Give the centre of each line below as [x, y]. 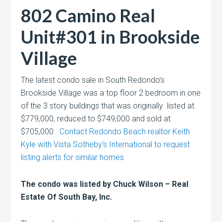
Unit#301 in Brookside [111, 37]
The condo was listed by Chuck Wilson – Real [105, 184]
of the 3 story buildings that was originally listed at [108, 106]
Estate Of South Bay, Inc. [67, 197]
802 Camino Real [88, 16]
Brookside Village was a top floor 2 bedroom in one [111, 93]
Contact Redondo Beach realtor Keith [125, 132]
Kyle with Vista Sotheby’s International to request [106, 145]
